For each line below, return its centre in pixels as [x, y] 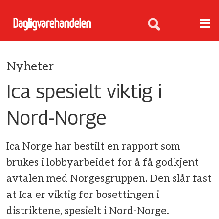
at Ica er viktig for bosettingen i [83, 195]
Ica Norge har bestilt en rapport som [94, 147]
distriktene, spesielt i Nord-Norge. [88, 211]
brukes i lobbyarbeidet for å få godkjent [103, 163]
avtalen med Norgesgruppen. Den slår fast [109, 179]
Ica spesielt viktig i [84, 91]
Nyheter [30, 66]
